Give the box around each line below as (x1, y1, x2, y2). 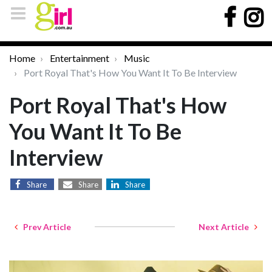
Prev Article (18, 222, 71, 232)
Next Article (199, 222, 254, 232)
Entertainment (50, 52, 109, 64)
